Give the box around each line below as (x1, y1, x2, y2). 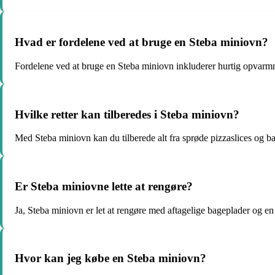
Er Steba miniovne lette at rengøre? (15, 180, 193, 193)
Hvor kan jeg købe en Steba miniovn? (15, 252, 206, 265)
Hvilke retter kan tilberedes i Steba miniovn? (15, 107, 239, 121)
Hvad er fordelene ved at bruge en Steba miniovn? (15, 36, 268, 49)
